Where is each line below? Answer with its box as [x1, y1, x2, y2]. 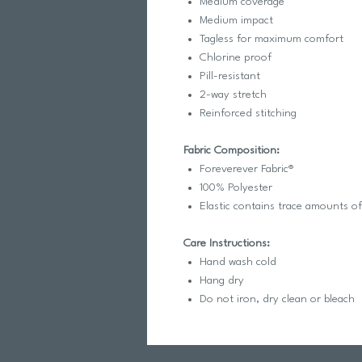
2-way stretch [200, 89, 267, 100]
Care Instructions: [183, 238, 270, 249]
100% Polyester [200, 182, 272, 193]
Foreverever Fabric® [200, 163, 294, 175]
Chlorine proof [200, 52, 271, 63]
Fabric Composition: [183, 145, 280, 156]
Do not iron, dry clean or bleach [200, 293, 355, 305]
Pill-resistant [200, 70, 260, 82]
